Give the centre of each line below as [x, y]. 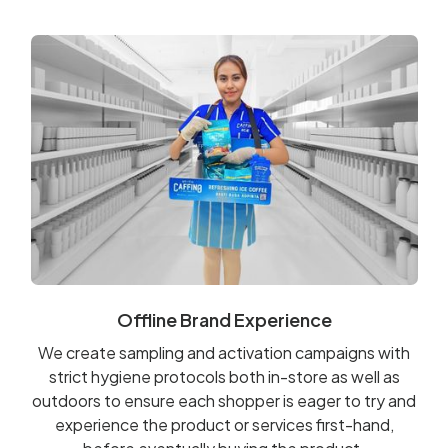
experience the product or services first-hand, [224, 424]
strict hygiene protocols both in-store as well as [224, 376]
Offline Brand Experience [224, 319]
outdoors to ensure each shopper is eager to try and [224, 400]
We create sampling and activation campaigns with [224, 352]
